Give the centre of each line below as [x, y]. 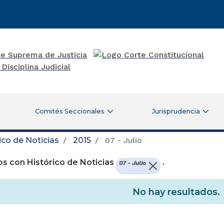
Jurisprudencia [176, 111]
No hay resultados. [176, 192]
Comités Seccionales [70, 111]
